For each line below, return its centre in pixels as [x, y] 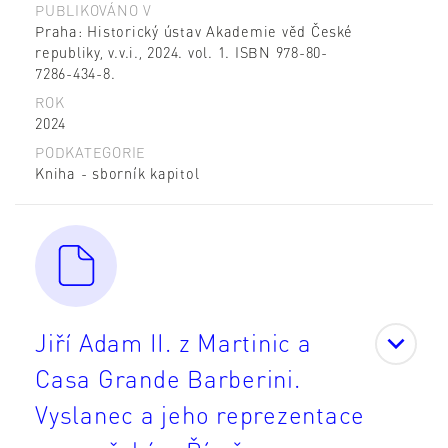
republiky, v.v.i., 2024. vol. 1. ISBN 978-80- [181, 51]
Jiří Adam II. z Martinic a [173, 342]
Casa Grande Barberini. [168, 378]
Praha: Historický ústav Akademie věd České [194, 30]
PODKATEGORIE [90, 151]
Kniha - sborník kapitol [117, 172]
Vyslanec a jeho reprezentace [200, 414]
